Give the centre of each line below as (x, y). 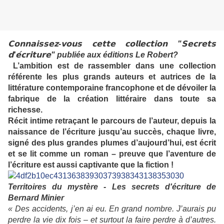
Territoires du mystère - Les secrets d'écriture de (112, 187)
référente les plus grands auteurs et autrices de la (112, 77)
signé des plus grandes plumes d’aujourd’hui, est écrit (112, 143)
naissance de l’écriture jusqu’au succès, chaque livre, (112, 132)
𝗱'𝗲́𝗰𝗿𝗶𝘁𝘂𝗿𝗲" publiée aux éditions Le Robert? (93, 55)
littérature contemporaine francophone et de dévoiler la (112, 88)
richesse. (26, 110)
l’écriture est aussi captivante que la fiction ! (92, 165)
